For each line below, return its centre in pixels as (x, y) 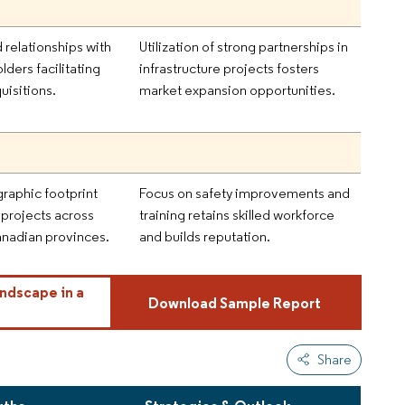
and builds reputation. (205, 237)
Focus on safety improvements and (245, 193)
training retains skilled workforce (237, 215)
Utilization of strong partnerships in (244, 47)
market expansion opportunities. (238, 90)
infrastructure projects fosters (230, 69)
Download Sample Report (234, 302)
